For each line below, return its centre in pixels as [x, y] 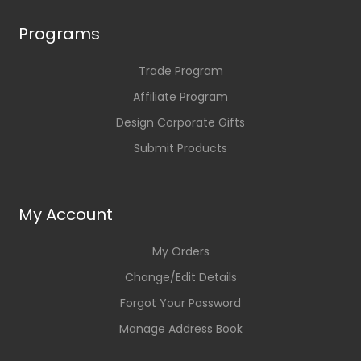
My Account [66, 215]
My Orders [180, 252]
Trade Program [180, 71]
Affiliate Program [180, 97]
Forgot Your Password [180, 303]
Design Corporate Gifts [180, 123]
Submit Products [180, 149]
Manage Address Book [180, 329]
